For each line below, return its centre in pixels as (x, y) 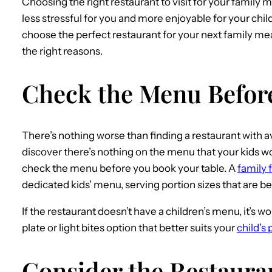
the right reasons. (62, 51)
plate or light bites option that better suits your (129, 228)
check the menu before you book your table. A (130, 168)
